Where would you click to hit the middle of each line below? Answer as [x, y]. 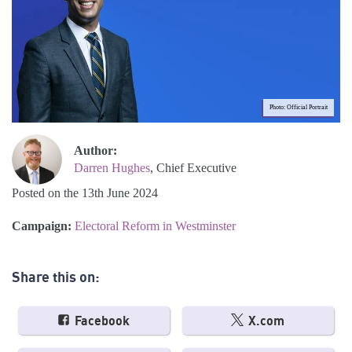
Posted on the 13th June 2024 [85, 193]
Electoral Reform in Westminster [155, 226]
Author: [95, 151]
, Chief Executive [193, 168]
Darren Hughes [112, 168]
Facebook [101, 321]
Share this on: [56, 277]
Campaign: [43, 226]
